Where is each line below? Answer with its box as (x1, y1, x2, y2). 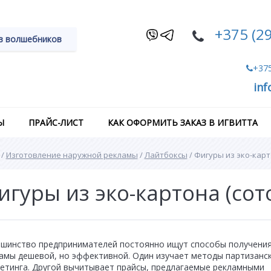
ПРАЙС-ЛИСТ (28, 117, 83, 128)
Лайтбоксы (144, 149, 188, 160)
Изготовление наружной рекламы (5, 149, 138, 160)
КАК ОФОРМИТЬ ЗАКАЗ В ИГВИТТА (108, 117, 258, 128)
